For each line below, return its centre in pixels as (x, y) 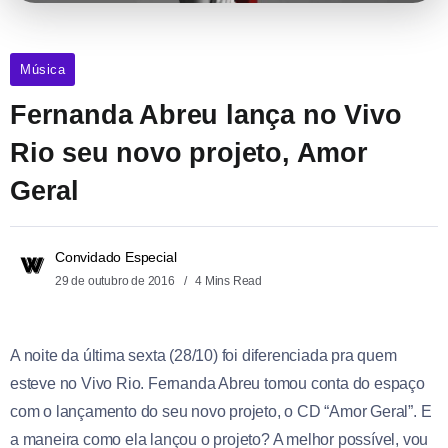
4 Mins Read (227, 280)
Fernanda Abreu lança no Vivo (206, 114)
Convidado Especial (116, 256)
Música (42, 69)
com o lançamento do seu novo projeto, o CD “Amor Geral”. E (221, 411)
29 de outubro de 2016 (116, 280)
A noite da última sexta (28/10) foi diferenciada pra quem (203, 355)
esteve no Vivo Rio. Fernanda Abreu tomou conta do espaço (217, 383)
